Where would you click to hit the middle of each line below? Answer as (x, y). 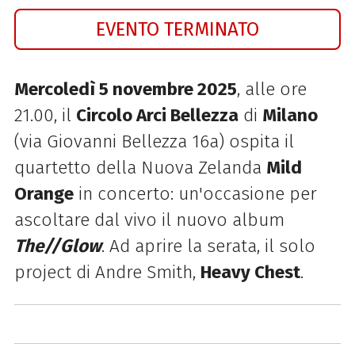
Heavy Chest (250, 272)
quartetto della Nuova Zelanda (140, 167)
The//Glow (57, 246)
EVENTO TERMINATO (177, 29)
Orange (44, 193)
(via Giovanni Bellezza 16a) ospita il (154, 141)
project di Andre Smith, (107, 272)
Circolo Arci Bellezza (157, 115)
